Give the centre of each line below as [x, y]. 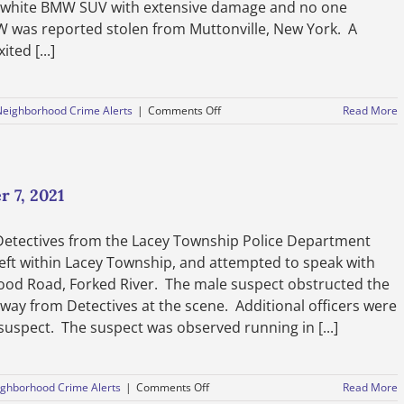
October [240, 174]
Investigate [248, 142]
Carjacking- [248, 158]
